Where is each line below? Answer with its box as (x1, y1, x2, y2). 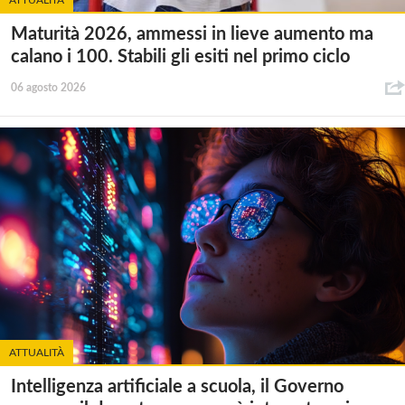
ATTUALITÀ (9, 346, 64, 358)
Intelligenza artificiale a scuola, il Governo (11, 377, 344, 396)
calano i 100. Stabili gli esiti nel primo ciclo (11, 47, 350, 66)
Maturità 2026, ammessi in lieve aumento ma (11, 24, 373, 43)
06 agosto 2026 (11, 81, 86, 93)
